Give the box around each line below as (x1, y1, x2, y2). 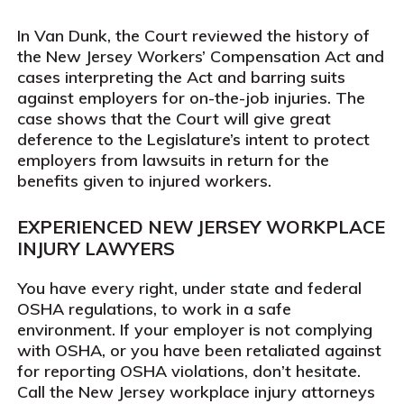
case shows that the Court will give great (16, 108, 331, 129)
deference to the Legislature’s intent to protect (16, 129, 370, 150)
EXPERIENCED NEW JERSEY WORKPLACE (16, 216, 385, 238)
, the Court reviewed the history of (106, 25, 370, 46)
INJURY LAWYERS (16, 237, 175, 260)
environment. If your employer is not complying (16, 319, 372, 340)
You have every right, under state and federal (16, 278, 362, 298)
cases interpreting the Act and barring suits (16, 67, 345, 87)
